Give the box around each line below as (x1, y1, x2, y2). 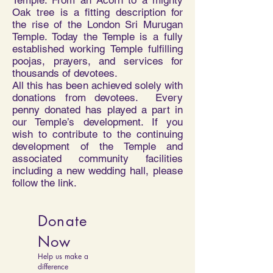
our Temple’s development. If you (12, 116, 183, 128)
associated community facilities (12, 152, 183, 165)
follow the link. (12, 177, 77, 189)
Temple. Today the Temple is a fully (12, 30, 183, 43)
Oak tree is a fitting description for (12, 6, 183, 18)
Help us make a (38, 251, 88, 261)
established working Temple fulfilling (12, 43, 183, 55)
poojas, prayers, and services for (12, 55, 183, 67)
